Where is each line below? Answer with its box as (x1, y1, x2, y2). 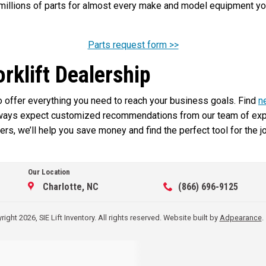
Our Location (28, 167, 71, 176)
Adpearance (219, 213, 262, 222)
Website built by (163, 213, 220, 222)
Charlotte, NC (43, 180, 99, 192)
